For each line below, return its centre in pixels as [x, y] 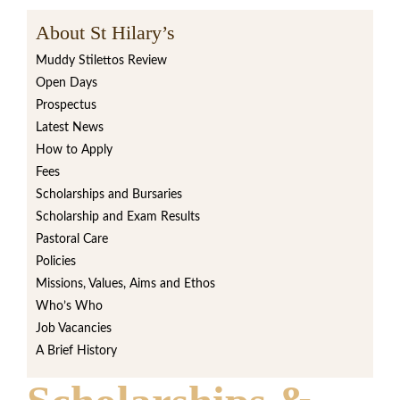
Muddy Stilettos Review [101, 61]
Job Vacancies [74, 329]
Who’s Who [69, 306]
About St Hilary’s [105, 33]
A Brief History [76, 351]
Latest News [70, 128]
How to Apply [74, 150]
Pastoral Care [72, 239]
